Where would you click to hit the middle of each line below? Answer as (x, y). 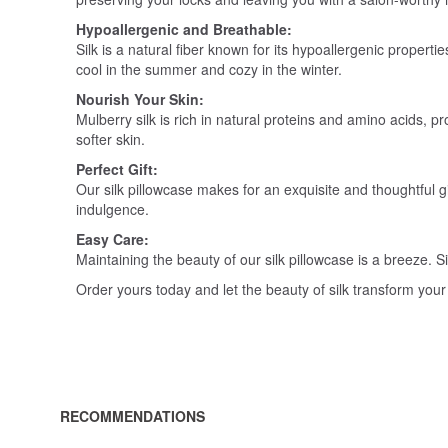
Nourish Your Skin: (140, 99)
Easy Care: (112, 239)
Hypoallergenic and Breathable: (184, 29)
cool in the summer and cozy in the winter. (209, 69)
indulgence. (112, 209)
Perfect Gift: (117, 169)
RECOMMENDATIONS (132, 416)
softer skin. (110, 139)
